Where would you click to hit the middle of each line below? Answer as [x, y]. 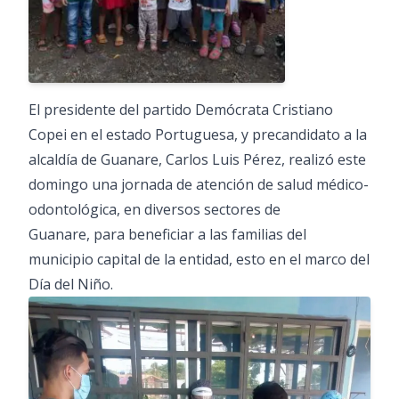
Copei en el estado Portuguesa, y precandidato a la [198, 134]
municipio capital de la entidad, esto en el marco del [199, 259]
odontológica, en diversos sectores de [155, 209]
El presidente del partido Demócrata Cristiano [181, 109]
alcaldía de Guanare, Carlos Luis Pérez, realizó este [197, 159]
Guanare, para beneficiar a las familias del [167, 234]
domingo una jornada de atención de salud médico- [199, 184]
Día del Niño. [71, 284]
